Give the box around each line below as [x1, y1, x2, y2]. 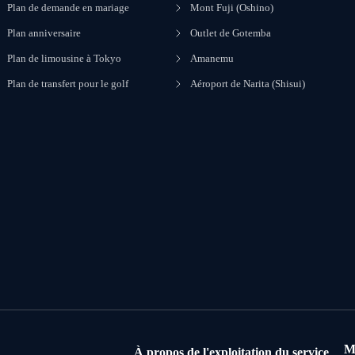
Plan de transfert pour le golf [7, 78, 129, 90]
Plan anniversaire [7, 27, 82, 39]
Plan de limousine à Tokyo [7, 52, 122, 64]
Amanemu [189, 52, 234, 64]
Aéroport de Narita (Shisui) [189, 78, 305, 90]
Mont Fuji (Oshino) [189, 2, 273, 13]
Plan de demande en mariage [7, 2, 130, 13]
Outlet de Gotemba [189, 27, 271, 39]
